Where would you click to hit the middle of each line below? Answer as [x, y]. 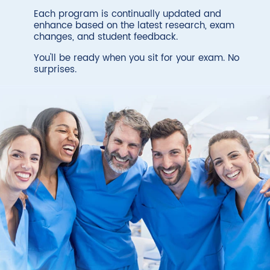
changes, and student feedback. [106, 37]
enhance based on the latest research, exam [134, 26]
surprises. [55, 70]
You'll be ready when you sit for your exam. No [137, 58]
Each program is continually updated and [127, 14]
